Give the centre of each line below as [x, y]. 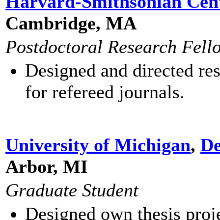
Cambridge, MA [71, 23]
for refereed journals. [105, 92]
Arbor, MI [47, 166]
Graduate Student [72, 190]
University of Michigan [98, 145]
